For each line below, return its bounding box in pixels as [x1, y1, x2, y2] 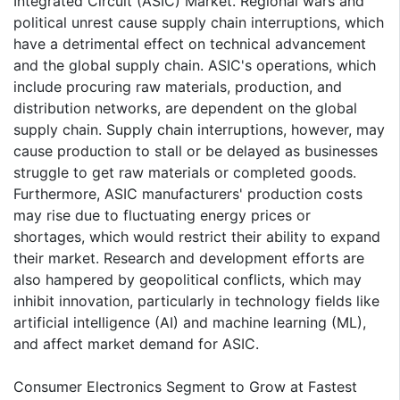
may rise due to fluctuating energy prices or [13, 206, 311, 225]
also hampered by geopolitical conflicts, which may [13, 271, 362, 289]
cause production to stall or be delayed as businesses [13, 142, 378, 161]
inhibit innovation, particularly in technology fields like [13, 292, 379, 311]
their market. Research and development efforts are [13, 249, 364, 268]
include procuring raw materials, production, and [13, 78, 342, 96]
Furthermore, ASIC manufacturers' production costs [13, 185, 362, 204]
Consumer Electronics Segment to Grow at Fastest [13, 378, 357, 396]
